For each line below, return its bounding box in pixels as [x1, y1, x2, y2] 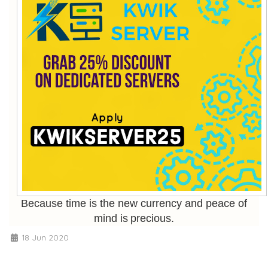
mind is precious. [93, 212, 175, 224]
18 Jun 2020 [19, 232, 69, 242]
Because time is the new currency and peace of [21, 197, 247, 209]
